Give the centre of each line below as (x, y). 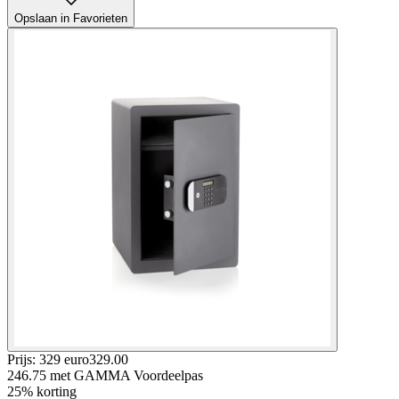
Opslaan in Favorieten (71, 18)
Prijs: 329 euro (48, 359)
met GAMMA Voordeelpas (126, 375)
